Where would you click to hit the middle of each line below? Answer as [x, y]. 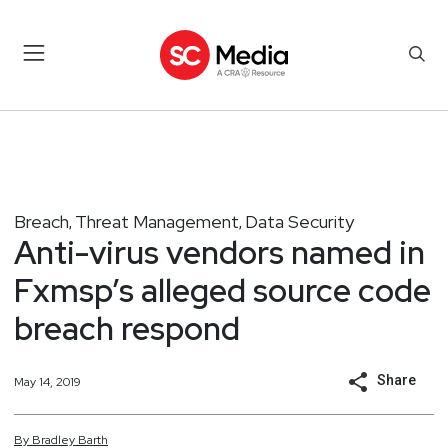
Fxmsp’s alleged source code [222, 290]
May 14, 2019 [47, 381]
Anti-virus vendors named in [219, 252]
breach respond [127, 328]
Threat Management [157, 221]
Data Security [299, 221]
